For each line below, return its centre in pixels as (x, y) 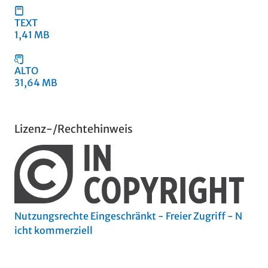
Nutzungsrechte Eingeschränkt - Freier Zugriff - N (128, 216)
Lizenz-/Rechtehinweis (74, 129)
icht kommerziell (54, 230)
